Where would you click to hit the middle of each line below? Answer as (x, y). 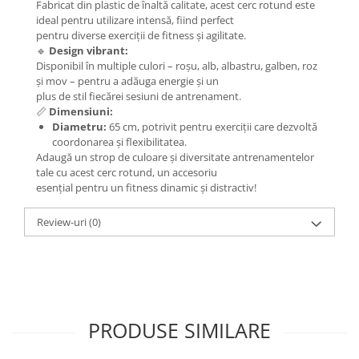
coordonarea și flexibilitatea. (119, 142)
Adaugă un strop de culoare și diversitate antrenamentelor (175, 157)
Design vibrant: (89, 50)
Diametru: (79, 127)
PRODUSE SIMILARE (179, 330)
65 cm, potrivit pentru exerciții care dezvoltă (212, 127)
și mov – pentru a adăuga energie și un (127, 81)
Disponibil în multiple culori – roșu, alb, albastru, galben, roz (177, 66)
